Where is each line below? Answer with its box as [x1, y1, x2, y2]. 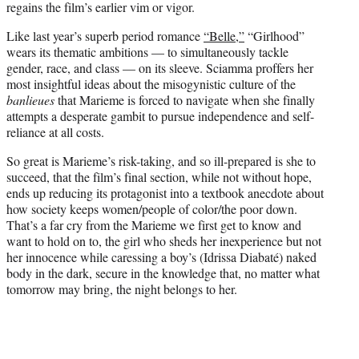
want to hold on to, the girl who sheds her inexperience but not [6, 232, 321, 249]
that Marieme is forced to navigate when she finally [54, 91, 315, 108]
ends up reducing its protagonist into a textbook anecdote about [6, 184, 324, 201]
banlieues [6, 91, 54, 108]
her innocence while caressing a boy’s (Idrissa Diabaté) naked [6, 248, 317, 265]
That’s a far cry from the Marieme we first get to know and [6, 216, 301, 233]
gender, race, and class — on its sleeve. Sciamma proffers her [6, 58, 313, 76]
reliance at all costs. [6, 123, 104, 140]
